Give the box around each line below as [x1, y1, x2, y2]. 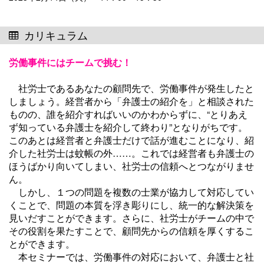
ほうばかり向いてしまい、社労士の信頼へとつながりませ [9, 159, 254, 173]
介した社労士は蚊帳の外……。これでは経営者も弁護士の [9, 146, 254, 160]
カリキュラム [24, 27, 88, 42]
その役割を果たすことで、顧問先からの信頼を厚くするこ [9, 224, 254, 237]
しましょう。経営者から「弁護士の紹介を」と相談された [9, 94, 254, 108]
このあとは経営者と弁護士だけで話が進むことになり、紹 [9, 133, 254, 147]
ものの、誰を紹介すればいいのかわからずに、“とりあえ [9, 107, 247, 121]
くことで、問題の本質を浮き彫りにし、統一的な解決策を [9, 198, 254, 212]
